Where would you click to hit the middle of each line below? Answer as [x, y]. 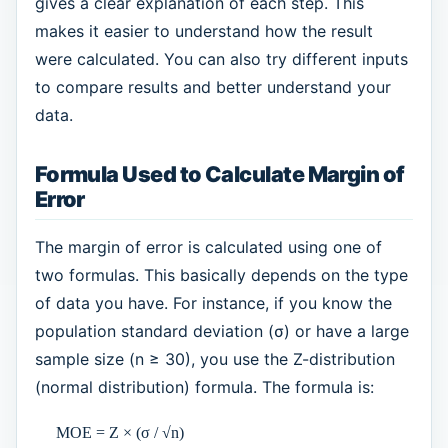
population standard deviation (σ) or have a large [221, 331]
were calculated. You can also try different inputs [221, 58]
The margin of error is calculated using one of [208, 247]
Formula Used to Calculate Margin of [219, 173]
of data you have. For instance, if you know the [213, 303]
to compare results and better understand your [212, 86]
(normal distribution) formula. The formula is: [204, 387]
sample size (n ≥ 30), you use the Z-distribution [214, 359]
